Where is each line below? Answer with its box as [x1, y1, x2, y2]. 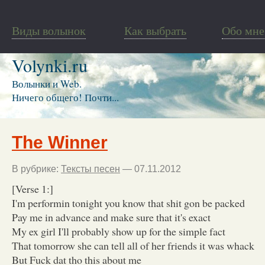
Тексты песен [61, 163, 120, 174]
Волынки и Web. [12, 77, 82, 91]
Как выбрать [124, 22, 186, 38]
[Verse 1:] [12, 181, 53, 196]
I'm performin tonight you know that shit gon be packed [12, 195, 245, 210]
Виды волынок [12, 22, 86, 38]
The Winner [12, 132, 108, 152]
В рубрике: [12, 163, 61, 174]
